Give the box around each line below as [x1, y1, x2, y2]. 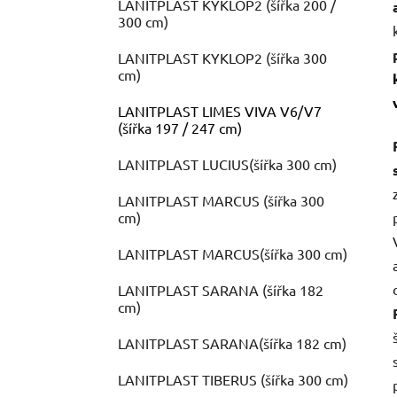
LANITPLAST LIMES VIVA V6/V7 [118, 102, 322, 121]
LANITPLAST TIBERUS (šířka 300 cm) [118, 370, 348, 389]
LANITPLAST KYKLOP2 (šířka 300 [118, 49, 327, 67]
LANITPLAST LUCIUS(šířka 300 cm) [118, 155, 337, 174]
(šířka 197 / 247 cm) [118, 119, 242, 137]
